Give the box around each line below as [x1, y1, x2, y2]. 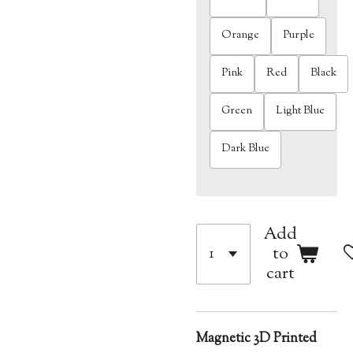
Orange [221, 28, 260, 44]
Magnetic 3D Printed [196, 328, 317, 348]
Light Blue [276, 103, 325, 120]
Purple [283, 28, 315, 44]
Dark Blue [221, 141, 270, 158]
